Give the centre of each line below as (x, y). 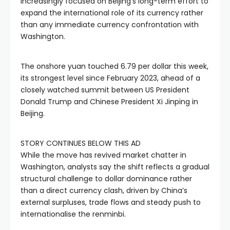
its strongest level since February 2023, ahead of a (110, 78)
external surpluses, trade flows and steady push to (111, 202)
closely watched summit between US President (105, 90)
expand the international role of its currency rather (112, 13)
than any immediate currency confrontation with (110, 25)
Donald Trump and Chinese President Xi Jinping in (109, 102)
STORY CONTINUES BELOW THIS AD (81, 143)
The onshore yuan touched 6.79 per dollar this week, (114, 66)
